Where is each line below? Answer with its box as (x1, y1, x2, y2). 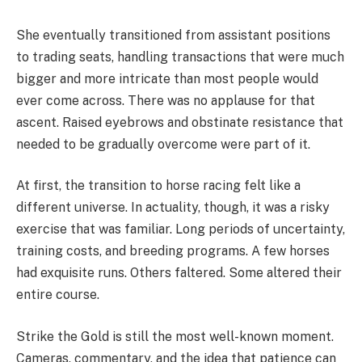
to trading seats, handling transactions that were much (16, 48, 344, 65)
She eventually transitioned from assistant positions (16, 27, 330, 43)
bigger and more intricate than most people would (16, 70, 318, 86)
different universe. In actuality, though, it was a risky (16, 200, 330, 216)
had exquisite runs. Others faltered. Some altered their (16, 265, 342, 281)
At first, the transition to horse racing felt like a (16, 178, 301, 194)
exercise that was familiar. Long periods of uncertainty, (16, 221, 345, 238)
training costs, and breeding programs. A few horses (16, 243, 330, 259)
